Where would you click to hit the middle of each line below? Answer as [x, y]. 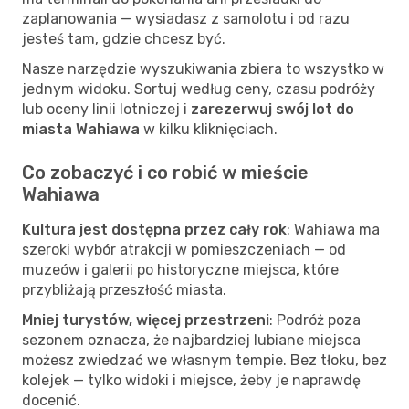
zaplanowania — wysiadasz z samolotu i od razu [186, 18]
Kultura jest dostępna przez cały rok [154, 229]
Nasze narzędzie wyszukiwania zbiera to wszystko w [203, 68]
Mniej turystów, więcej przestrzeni [146, 320]
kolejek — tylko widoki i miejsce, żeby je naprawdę [191, 380]
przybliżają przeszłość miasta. [124, 289]
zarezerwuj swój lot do [273, 109]
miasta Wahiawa [81, 129]
